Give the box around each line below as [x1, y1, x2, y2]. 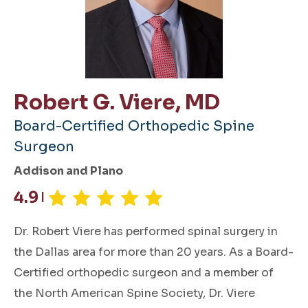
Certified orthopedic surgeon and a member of [14, 265, 274, 280]
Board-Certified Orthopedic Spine [14, 118, 254, 135]
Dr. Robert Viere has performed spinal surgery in [14, 223, 278, 239]
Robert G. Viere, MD [14, 89, 220, 116]
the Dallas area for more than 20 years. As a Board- [14, 244, 294, 259]
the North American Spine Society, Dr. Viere [14, 285, 255, 300]
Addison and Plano [14, 164, 123, 179]
